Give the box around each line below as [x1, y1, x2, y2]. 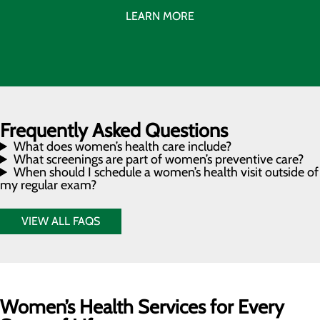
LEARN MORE [126, 9, 194, 23]
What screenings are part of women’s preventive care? [14, 151, 304, 167]
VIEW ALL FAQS [21, 214, 100, 228]
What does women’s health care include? [14, 139, 232, 154]
